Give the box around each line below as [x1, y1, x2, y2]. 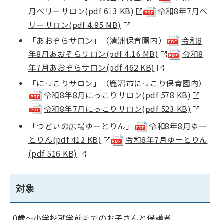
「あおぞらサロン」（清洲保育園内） [28, 34, 166, 46]
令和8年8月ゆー [149, 120, 207, 132]
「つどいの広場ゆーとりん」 [28, 120, 134, 132]
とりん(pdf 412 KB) [28, 133, 102, 145]
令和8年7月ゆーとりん [125, 133, 208, 145]
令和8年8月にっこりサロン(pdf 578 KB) [44, 88, 191, 101]
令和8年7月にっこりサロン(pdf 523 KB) [44, 102, 191, 114]
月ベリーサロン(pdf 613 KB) [28, 4, 134, 17]
